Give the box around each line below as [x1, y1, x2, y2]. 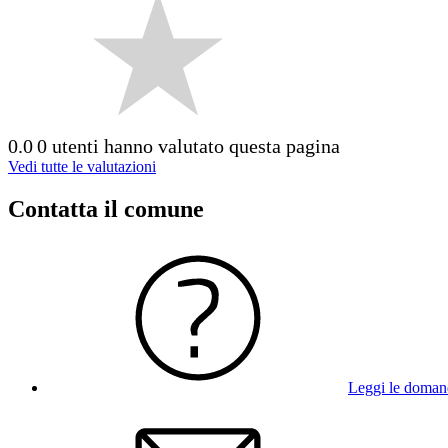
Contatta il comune [8, 195, 204, 222]
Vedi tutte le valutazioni [8, 157, 156, 175]
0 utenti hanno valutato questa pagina [37, 134, 340, 157]
